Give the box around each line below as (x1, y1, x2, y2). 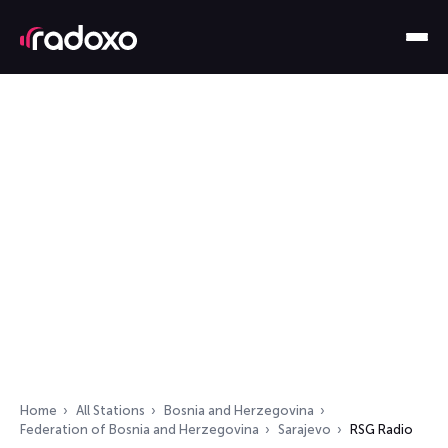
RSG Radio (350, 422, 413, 437)
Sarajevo (278, 422, 331, 437)
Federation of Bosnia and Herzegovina (20, 422, 259, 437)
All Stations (76, 403, 145, 418)
